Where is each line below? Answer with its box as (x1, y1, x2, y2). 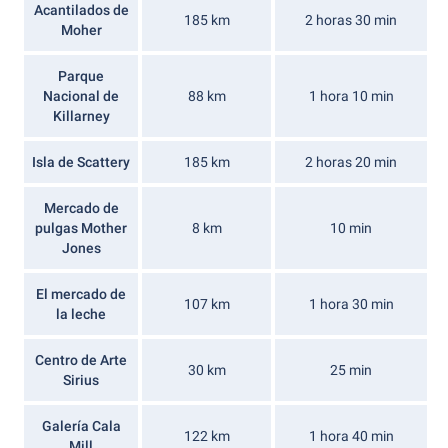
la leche (56, 306, 106, 322)
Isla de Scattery (32, 154, 130, 170)
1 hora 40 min (308, 428, 394, 444)
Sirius (63, 372, 99, 388)
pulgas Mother (35, 220, 127, 236)
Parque (58, 68, 104, 84)
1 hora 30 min (308, 296, 394, 312)
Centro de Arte (35, 352, 127, 368)
